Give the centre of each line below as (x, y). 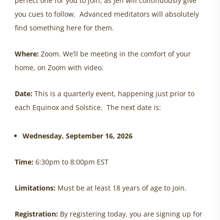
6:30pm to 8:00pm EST (71, 162)
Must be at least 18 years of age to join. (121, 188)
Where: (27, 54)
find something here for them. (64, 28)
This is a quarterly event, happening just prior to (113, 94)
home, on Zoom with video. (59, 68)
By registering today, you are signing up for (130, 214)
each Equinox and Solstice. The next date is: (88, 108)
